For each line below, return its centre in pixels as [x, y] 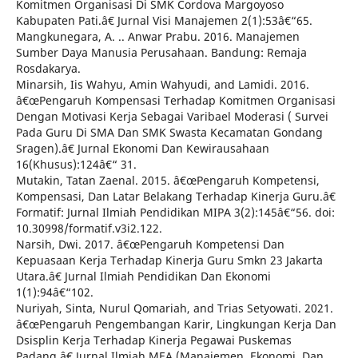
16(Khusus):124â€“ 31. [76, 165]
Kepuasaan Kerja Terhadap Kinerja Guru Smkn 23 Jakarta [169, 261]
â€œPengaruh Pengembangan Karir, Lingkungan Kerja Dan [176, 324]
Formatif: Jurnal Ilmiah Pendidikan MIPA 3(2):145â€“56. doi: [175, 213]
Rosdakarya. [48, 69]
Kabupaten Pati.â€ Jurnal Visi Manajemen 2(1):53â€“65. [164, 21]
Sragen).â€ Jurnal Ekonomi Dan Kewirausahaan [142, 149]
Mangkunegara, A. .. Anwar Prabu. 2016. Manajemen [157, 37]
